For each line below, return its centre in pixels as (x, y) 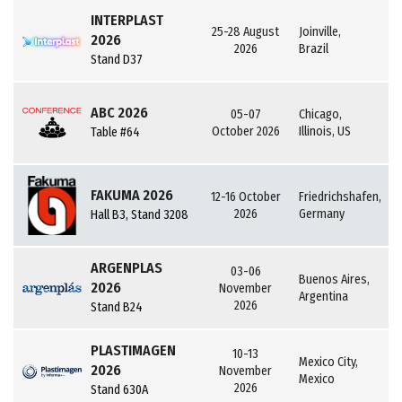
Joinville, (320, 32)
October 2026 (245, 131)
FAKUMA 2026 (132, 195)
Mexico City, (329, 362)
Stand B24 (117, 307)
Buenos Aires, (335, 280)
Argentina (324, 297)
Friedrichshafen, (341, 197)
